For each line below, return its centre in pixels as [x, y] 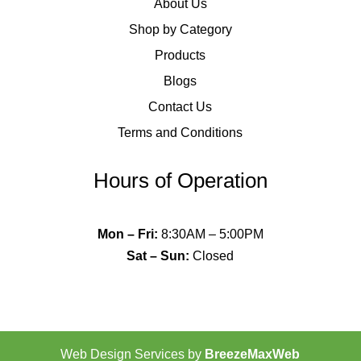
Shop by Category [180, 29]
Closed [212, 255]
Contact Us [180, 106]
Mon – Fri [125, 234]
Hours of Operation [180, 180]
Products [180, 55]
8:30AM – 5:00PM [210, 234]
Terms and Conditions [180, 132]
